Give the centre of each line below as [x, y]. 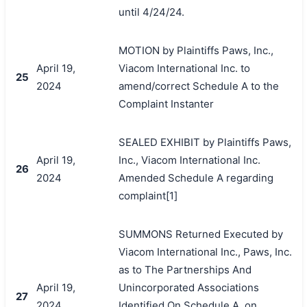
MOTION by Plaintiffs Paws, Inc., [196, 50]
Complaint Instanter [166, 103]
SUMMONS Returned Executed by [200, 234]
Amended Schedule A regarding [196, 177]
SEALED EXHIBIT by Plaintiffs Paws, [205, 142]
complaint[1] [148, 195]
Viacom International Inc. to [184, 68]
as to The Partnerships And [185, 269]
